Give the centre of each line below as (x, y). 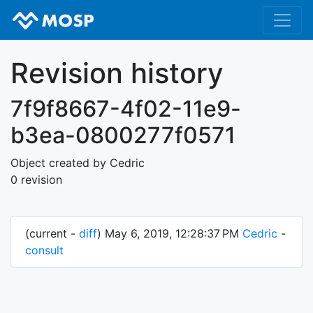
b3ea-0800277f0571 (123, 136)
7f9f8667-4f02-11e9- (126, 109)
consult (44, 250)
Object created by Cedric (78, 163)
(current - (52, 234)
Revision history (117, 73)
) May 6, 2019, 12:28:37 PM (170, 234)
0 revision (36, 180)
